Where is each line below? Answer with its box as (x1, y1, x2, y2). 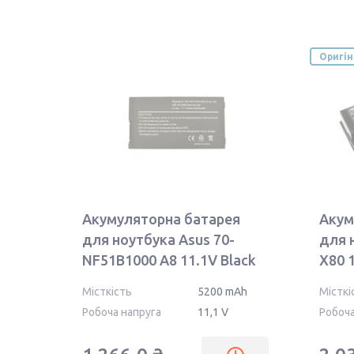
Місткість (82, 285, 132, 298)
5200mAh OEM (82, 273, 178, 288)
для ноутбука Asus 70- (82, 232, 235, 247)
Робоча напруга (82, 306, 161, 318)
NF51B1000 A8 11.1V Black (82, 252, 256, 268)
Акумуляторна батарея (82, 211, 240, 227)
